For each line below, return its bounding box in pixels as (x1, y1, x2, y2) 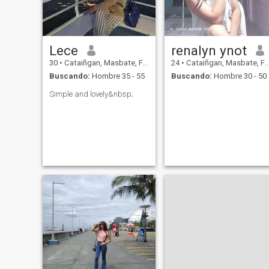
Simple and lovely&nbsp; (49, 89, 133, 99)
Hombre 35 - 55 (89, 71, 145, 81)
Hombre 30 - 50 (211, 71, 267, 81)
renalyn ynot (171, 42, 247, 58)
